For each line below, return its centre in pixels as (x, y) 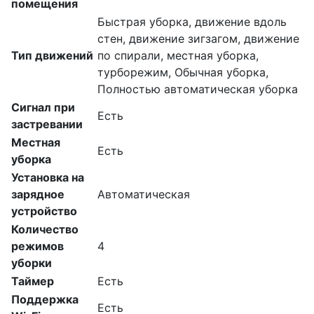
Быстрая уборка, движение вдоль (192, 22)
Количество (45, 230)
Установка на (48, 178)
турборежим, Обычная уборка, (183, 73)
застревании (47, 124)
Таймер (33, 281)
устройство (44, 211)
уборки (32, 263)
